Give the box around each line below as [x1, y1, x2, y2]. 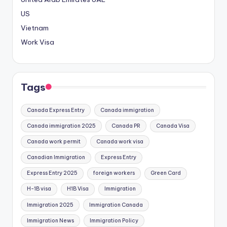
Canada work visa [96, 138, 143, 145]
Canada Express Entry [27, 106, 85, 113]
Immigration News [27, 217, 74, 224]
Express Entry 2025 [27, 170, 78, 177]
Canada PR [111, 122, 140, 129]
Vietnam [21, 23, 49, 33]
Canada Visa [156, 122, 190, 129]
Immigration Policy [89, 217, 138, 224]
